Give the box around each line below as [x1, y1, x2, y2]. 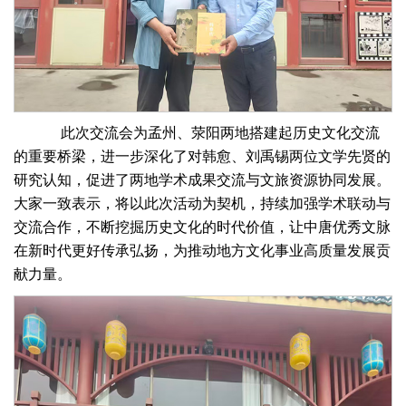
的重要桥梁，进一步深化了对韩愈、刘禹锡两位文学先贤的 [14, 148, 391, 164]
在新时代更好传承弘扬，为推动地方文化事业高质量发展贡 [14, 242, 391, 258]
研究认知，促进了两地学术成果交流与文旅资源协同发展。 [14, 171, 391, 188]
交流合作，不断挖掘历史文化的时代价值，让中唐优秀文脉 [14, 218, 391, 235]
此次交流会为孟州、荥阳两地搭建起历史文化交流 [39, 124, 380, 140]
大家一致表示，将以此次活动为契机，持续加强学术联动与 [14, 195, 391, 211]
